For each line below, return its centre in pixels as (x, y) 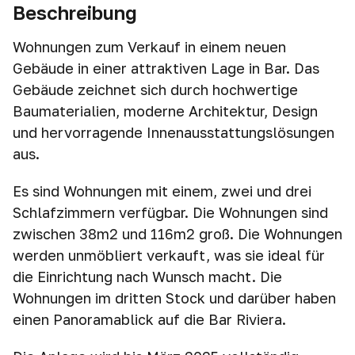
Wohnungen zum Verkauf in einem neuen (149, 47)
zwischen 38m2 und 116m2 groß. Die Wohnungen (177, 234)
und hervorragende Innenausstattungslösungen (174, 132)
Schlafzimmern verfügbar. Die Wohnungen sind (170, 212)
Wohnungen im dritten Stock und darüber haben (174, 298)
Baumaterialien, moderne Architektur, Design (165, 111)
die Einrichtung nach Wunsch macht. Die (147, 277)
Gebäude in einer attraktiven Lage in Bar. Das (166, 68)
